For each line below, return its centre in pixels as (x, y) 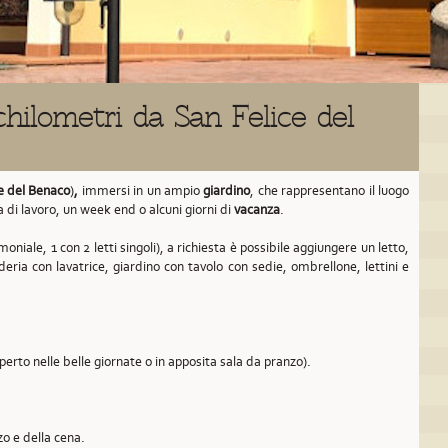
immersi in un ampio (141, 190)
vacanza (257, 209)
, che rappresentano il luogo (330, 190)
